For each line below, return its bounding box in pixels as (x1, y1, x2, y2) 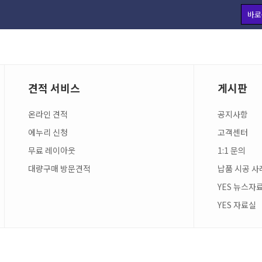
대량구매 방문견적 (27, 163, 91, 174)
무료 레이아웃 (27, 144, 75, 156)
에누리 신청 (27, 126, 68, 138)
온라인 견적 (27, 108, 68, 120)
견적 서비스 (27, 80, 80, 95)
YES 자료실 (218, 199, 256, 211)
